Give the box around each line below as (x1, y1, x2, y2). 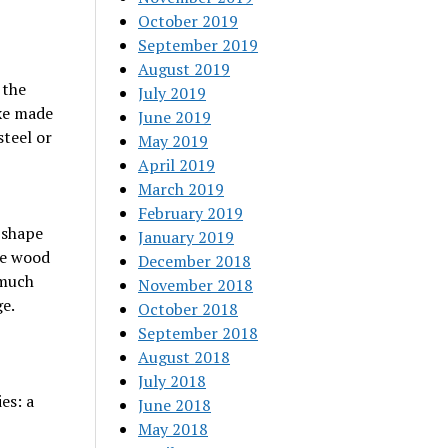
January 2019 (138, 226, 235, 248)
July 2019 (138, 82, 207, 104)
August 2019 (138, 58, 231, 80)
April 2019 (138, 154, 216, 176)
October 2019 (138, 10, 239, 32)
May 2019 (138, 130, 209, 152)
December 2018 (138, 250, 252, 272)
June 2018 (138, 394, 212, 416)
